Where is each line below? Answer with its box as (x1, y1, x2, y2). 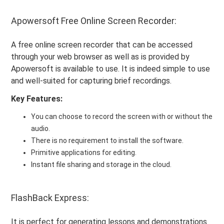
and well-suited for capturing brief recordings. (11, 75, 172, 85)
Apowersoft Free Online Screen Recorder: (11, 15, 177, 26)
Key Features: (11, 93, 63, 103)
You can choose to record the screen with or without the (31, 112, 213, 120)
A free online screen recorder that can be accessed (11, 39, 193, 49)
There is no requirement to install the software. (31, 136, 184, 144)
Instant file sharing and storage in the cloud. (31, 160, 172, 168)
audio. (31, 124, 50, 132)
